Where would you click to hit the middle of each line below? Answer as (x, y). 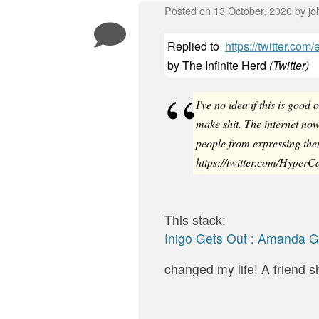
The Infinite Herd (224, 65)
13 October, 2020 (253, 10)
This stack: (195, 219)
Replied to (193, 46)
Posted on (189, 10)
